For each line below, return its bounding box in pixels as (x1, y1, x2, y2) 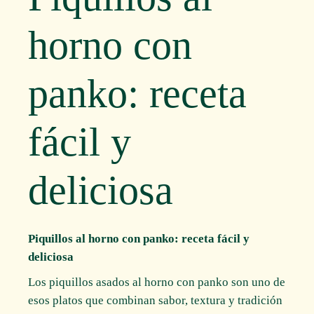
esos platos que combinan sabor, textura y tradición (28, 293, 283, 307)
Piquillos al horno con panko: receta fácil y (28, 231, 250, 245)
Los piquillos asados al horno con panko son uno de (28, 275, 286, 289)
